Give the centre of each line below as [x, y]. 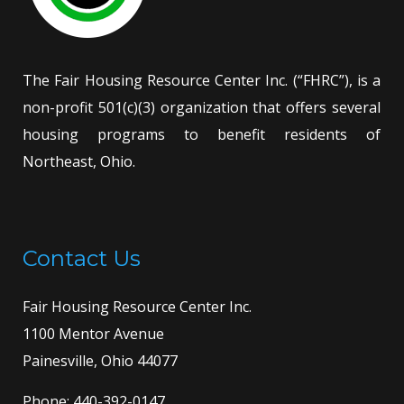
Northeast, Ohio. [79, 161]
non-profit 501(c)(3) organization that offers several [202, 107]
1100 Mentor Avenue [93, 333]
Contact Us [82, 258]
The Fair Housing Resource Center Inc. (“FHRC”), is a [202, 80]
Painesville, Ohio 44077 [100, 360]
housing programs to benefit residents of [202, 134]
